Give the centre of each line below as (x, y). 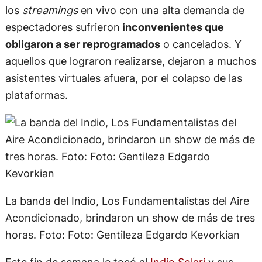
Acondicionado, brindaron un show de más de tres (130, 218)
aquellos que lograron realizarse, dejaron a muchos (130, 61)
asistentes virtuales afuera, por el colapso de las (123, 77)
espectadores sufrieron (62, 27)
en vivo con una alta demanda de (162, 10)
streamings (51, 10)
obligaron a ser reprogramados (82, 44)
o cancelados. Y (201, 44)
